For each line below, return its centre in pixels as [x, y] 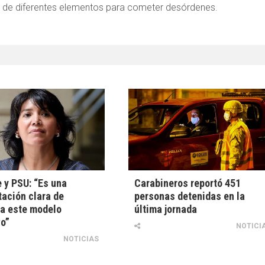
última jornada [166, 209]
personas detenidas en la [190, 196]
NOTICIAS [81, 239]
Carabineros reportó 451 [188, 183]
